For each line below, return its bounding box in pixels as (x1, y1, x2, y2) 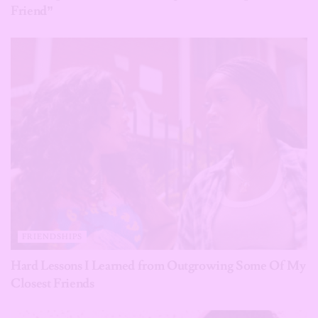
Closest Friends (11, 275, 94, 292)
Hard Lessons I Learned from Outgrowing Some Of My (11, 257, 306, 274)
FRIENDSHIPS (22, 231, 82, 242)
